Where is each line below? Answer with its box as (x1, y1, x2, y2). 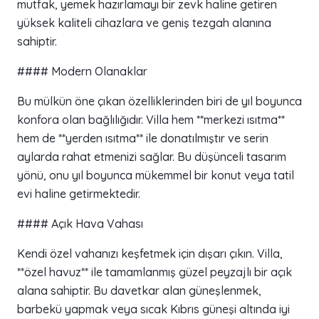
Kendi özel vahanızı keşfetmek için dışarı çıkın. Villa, (17, 246, 283, 261)
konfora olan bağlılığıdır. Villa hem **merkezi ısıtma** (17, 113, 285, 127)
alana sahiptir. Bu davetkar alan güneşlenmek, (17, 283, 261, 298)
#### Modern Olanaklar (17, 64, 147, 79)
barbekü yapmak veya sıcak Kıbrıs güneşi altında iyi (17, 302, 290, 317)
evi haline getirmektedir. (17, 187, 140, 202)
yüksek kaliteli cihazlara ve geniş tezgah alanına (17, 16, 271, 31)
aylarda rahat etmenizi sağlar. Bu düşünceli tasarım (17, 150, 286, 164)
